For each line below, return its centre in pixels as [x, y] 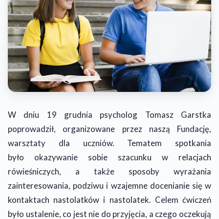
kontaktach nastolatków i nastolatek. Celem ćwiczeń [109, 200]
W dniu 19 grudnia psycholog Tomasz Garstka [109, 115]
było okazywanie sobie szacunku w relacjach [109, 157]
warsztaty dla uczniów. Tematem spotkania [109, 143]
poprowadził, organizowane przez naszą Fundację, [109, 129]
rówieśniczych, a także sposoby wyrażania [109, 172]
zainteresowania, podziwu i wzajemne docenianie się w [109, 186]
